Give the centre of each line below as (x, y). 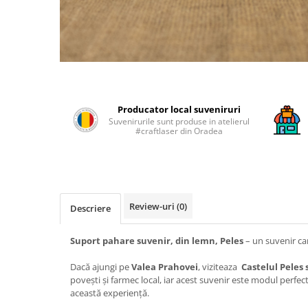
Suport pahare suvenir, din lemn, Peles (158, 241)
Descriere (90, 208)
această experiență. (110, 293)
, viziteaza (219, 267)
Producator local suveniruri (179, 109)
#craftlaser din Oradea (179, 131)
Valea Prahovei (165, 267)
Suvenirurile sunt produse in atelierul (179, 121)
